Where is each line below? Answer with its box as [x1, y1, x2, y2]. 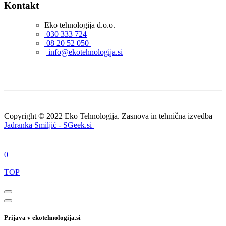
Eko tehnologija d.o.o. [44, 20, 115, 29]
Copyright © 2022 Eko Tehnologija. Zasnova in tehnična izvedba [4, 111, 214, 120]
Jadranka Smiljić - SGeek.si [4, 120, 94, 129]
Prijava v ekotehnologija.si [4, 213, 81, 221]
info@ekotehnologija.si [46, 47, 123, 56]
